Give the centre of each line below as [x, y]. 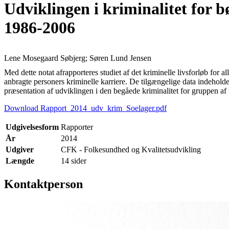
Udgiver [20, 149]
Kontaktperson [43, 184]
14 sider [74, 161]
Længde [20, 161]
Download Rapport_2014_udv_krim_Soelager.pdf [85, 108]
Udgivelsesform [32, 127]
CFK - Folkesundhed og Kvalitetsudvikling [131, 149]
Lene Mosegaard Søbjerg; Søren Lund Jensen [78, 58]
